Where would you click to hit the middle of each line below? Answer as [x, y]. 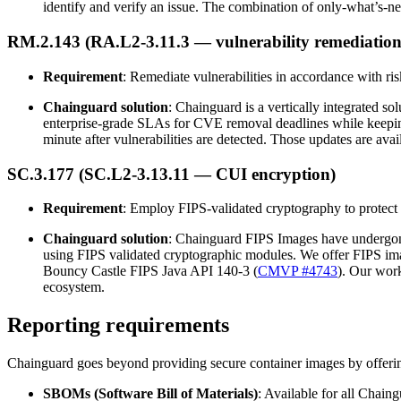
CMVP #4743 [298, 271]
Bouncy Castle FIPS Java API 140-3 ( [150, 271]
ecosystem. [74, 287]
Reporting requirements [118, 325]
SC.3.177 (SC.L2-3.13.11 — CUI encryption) [171, 174]
